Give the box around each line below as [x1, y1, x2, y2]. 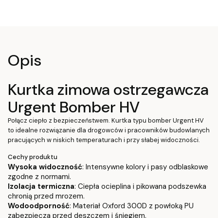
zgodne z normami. [8, 171, 71, 182]
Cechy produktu [8, 152, 57, 161]
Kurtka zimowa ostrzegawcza [8, 79, 209, 100]
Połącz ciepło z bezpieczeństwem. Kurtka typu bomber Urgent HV [8, 116, 204, 125]
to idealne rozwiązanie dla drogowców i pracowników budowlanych [8, 126, 210, 134]
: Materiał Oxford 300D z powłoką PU [70, 200, 194, 211]
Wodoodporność [8, 200, 70, 211]
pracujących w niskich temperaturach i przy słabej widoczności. [8, 135, 200, 144]
